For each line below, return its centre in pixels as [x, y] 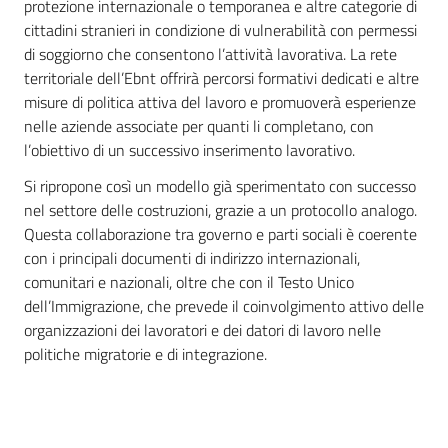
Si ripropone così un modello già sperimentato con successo [220, 186]
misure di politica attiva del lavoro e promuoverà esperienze [220, 102]
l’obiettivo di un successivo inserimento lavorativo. [189, 150]
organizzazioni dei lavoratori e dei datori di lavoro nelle [202, 330]
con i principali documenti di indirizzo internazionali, [192, 258]
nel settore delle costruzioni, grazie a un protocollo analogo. [220, 210]
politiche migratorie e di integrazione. [145, 354]
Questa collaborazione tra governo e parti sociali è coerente [220, 234]
